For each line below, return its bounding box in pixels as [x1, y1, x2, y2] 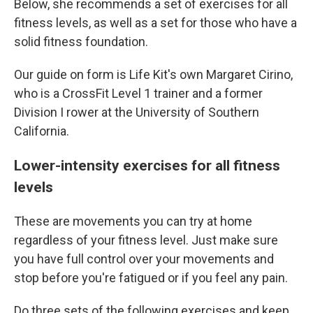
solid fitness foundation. [14, 34, 148, 49]
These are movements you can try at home [14, 214, 252, 228]
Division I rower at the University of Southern [14, 105, 259, 119]
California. [14, 124, 69, 138]
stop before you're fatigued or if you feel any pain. [14, 270, 288, 285]
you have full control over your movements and [14, 252, 274, 266]
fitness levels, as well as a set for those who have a [14, 15, 297, 30]
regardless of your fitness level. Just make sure [14, 233, 278, 247]
